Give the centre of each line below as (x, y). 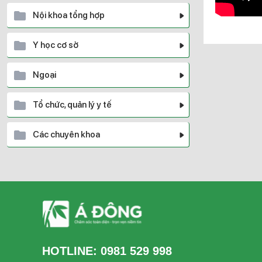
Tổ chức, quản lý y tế (72, 105)
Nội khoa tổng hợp (69, 15)
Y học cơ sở (56, 45)
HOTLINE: (71, 251)
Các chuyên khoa (66, 135)
